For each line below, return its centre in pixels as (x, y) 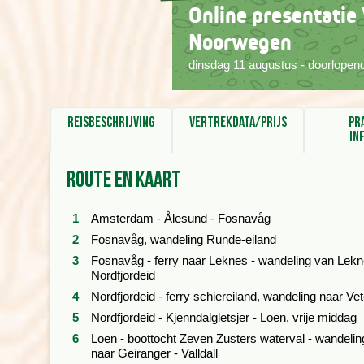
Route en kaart (124, 180)
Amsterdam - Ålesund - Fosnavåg (181, 218)
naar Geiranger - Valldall (154, 353)
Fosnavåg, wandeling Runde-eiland (184, 239)
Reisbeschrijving (111, 122)
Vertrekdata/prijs (238, 122)
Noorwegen (240, 42)
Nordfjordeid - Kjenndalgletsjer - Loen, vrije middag (224, 317)
